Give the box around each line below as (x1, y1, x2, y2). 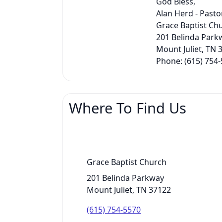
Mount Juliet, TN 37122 (87, 184, 171, 195)
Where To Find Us (69, 98, 186, 117)
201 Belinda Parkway (87, 172, 164, 183)
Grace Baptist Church (87, 157, 166, 167)
